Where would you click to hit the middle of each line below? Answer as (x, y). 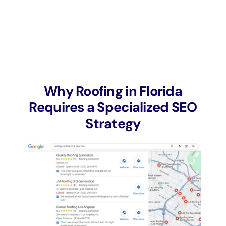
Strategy (113, 124)
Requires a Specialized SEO (113, 107)
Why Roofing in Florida (113, 91)
